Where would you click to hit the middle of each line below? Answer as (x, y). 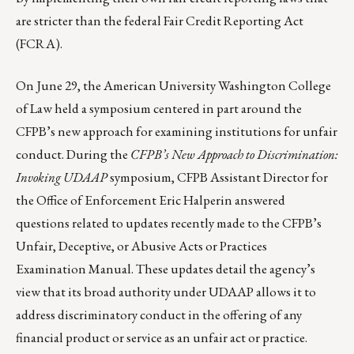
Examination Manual (73, 269)
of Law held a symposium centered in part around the (159, 109)
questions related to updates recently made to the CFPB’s (169, 223)
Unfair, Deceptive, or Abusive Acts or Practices (141, 246)
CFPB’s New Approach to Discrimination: (234, 154)
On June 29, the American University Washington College (173, 86)
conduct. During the (73, 154)
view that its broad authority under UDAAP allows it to (166, 292)
